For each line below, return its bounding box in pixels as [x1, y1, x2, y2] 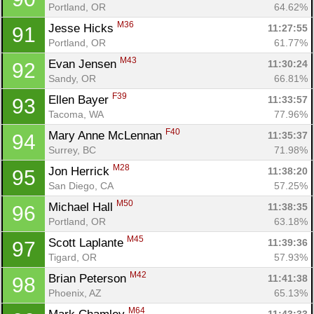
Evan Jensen [48, 57, 120, 71]
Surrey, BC [48, 144, 96, 156]
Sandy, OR [48, 72, 96, 84]
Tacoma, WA [48, 108, 104, 120]
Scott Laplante [48, 235, 127, 250]
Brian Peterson [48, 271, 130, 285]
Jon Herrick [48, 164, 113, 178]
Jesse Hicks [48, 21, 117, 35]
